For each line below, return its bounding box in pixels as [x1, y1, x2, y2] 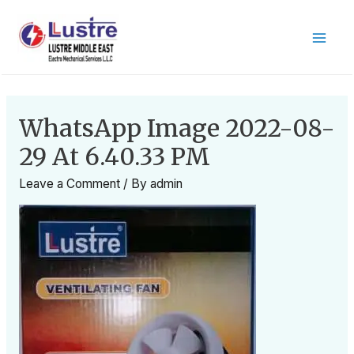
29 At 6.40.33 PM [18, 141, 210, 171]
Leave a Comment [18, 175, 120, 191]
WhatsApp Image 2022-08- [18, 112, 335, 143]
